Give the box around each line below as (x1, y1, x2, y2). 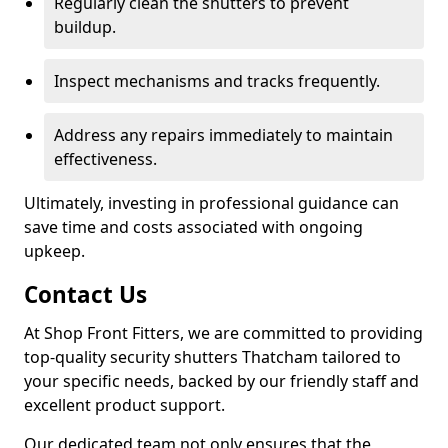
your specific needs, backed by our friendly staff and (24, 370, 419, 392)
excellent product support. (24, 394, 225, 416)
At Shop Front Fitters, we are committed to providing (24, 322, 423, 344)
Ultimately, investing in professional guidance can (24, 192, 399, 214)
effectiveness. (54, 148, 157, 170)
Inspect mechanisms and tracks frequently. (54, 70, 380, 92)
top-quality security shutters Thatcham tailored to (24, 346, 401, 368)
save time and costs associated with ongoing (24, 216, 363, 238)
